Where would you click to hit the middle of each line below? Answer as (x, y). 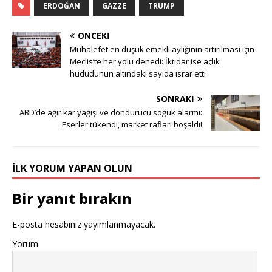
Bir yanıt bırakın (72, 198)
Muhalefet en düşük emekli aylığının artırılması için (162, 49)
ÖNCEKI (94, 35)
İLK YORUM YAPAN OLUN (72, 168)
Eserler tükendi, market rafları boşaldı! (132, 124)
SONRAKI (175, 98)
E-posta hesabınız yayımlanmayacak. (84, 224)
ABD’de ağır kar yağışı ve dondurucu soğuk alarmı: (111, 112)
